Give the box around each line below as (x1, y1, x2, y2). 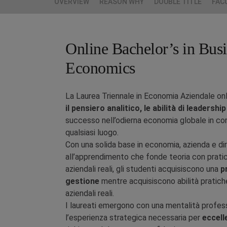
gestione (65, 176, 99, 186)
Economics (65, 59, 135, 77)
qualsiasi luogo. (65, 128, 119, 137)
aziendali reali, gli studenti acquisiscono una (65, 164, 220, 174)
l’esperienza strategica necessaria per (65, 213, 202, 222)
